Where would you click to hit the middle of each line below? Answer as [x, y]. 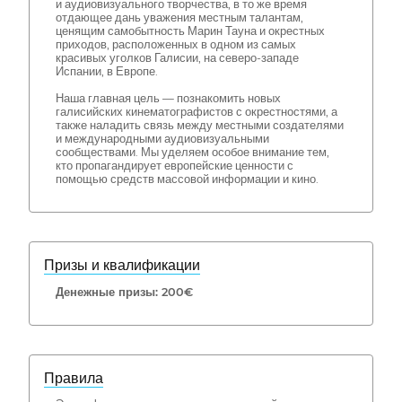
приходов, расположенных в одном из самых [175, 45]
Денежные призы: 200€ [124, 292]
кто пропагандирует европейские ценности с [174, 166]
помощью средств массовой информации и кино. [187, 179]
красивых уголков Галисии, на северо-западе [177, 58]
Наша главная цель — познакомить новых [168, 99]
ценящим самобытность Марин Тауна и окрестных [190, 31]
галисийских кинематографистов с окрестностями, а [196, 112]
